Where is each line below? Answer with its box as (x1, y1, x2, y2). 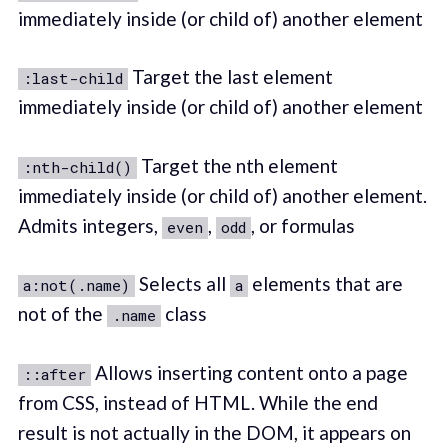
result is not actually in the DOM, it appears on (17, 420, 411, 444)
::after (22, 363, 86, 384)
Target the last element (127, 65, 333, 89)
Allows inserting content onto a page (90, 360, 408, 384)
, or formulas (250, 213, 355, 237)
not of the (17, 302, 107, 326)
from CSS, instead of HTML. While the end (17, 390, 378, 414)
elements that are (247, 272, 403, 296)
